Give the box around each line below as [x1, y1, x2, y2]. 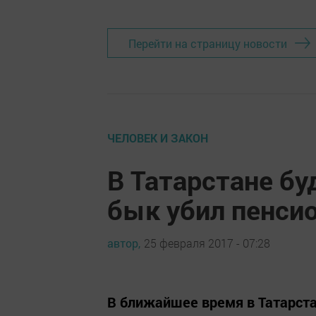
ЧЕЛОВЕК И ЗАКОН [107, 130, 208, 146]
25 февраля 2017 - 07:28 [144, 235, 270, 250]
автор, [107, 235, 140, 250]
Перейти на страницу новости [128, 35, 287, 51]
